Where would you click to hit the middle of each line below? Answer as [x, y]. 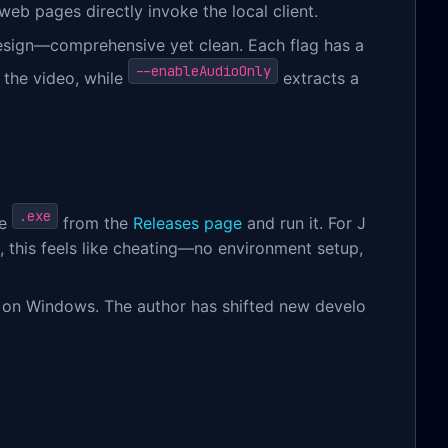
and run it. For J [304, 223]
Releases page [187, 223]
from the [95, 223]
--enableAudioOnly [203, 71]
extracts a [318, 78]
